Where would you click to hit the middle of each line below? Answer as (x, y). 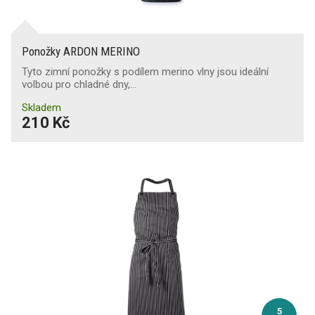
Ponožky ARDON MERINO (81, 51)
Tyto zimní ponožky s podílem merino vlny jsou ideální (145, 72)
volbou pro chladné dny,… (79, 84)
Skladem (41, 108)
